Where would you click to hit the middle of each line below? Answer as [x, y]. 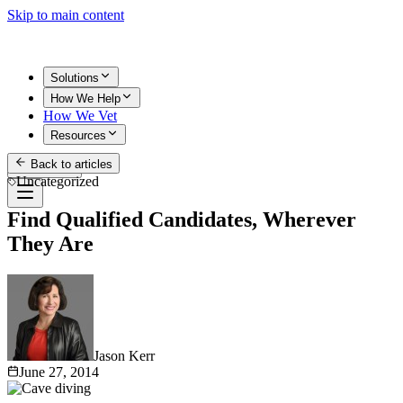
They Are [50, 243]
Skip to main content [66, 15]
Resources [78, 135]
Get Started [45, 169]
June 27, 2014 [59, 372]
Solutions [75, 78]
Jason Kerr [124, 355]
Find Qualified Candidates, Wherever [182, 219]
